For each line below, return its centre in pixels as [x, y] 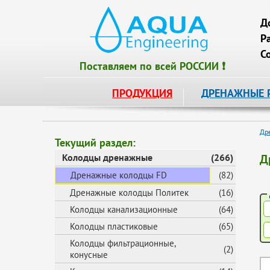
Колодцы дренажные [107, 157]
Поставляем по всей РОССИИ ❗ [152, 66]
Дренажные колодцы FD [119, 175]
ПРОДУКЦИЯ [142, 93]
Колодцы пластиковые [114, 226]
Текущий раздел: [95, 143]
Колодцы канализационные [124, 209]
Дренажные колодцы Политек [129, 193]
